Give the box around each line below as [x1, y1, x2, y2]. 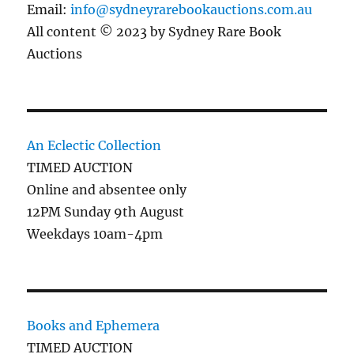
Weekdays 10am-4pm [27, 226, 164, 243]
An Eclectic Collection [27, 137, 162, 154]
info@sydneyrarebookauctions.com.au [70, 2, 313, 18]
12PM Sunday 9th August [27, 204, 185, 220]
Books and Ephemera [27, 318, 160, 334]
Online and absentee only [27, 182, 187, 198]
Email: [27, 2, 71, 18]
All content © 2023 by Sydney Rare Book [27, 24, 282, 40]
